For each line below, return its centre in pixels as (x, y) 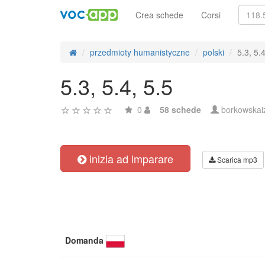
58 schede (180, 109)
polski (214, 52)
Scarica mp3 (236, 159)
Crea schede (159, 15)
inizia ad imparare (130, 159)
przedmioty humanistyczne (140, 52)
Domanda (84, 240)
